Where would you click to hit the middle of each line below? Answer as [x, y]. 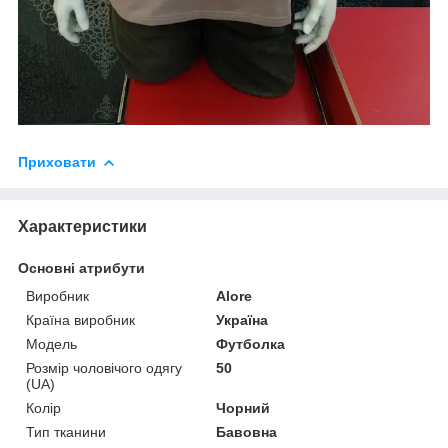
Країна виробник [80, 320]
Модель [51, 344]
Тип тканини [66, 432]
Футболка [251, 344]
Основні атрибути [81, 268]
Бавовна [247, 432]
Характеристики [82, 227]
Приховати [57, 162]
